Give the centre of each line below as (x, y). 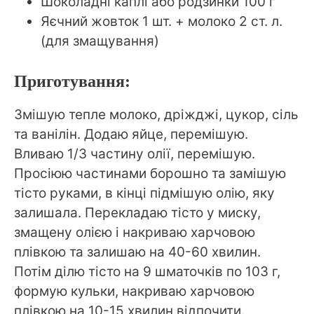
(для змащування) (100, 41)
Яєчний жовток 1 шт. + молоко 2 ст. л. (162, 22)
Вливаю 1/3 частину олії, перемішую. (135, 153)
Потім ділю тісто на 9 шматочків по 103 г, (147, 271)
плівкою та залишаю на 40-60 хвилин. (137, 252)
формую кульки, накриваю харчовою (134, 291)
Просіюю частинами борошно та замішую (150, 173)
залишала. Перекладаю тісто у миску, (137, 212)
